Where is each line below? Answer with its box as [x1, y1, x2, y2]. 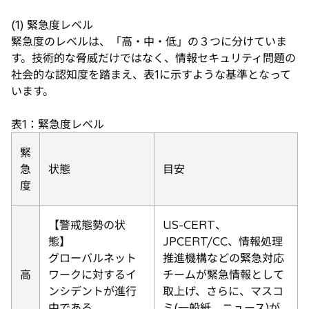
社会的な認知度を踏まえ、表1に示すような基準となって [11, 67, 291, 81]
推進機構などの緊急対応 [163, 250, 284, 265]
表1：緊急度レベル [11, 117, 104, 131]
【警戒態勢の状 [48, 217, 126, 232]
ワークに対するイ [48, 267, 137, 281]
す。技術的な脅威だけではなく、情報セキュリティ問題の [11, 50, 296, 65]
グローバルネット [48, 250, 137, 265]
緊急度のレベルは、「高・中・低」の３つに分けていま [11, 34, 287, 48]
